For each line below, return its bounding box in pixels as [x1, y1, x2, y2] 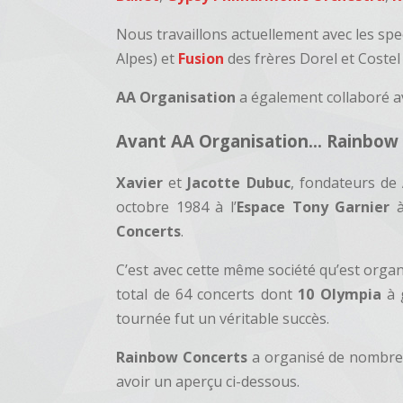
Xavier [116, 173, 164, 193]
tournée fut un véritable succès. [116, 309, 330, 329]
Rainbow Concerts [116, 347, 248, 368]
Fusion [175, 49, 228, 68]
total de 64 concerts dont [116, 284, 299, 305]
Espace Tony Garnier [237, 197, 390, 218]
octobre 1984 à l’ [116, 197, 237, 218]
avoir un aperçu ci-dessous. [116, 372, 300, 392]
